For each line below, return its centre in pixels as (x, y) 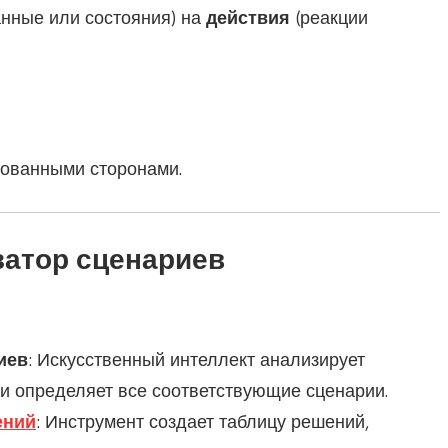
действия (247, 18)
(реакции (328, 18)
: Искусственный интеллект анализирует (196, 360)
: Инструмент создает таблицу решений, (202, 422)
